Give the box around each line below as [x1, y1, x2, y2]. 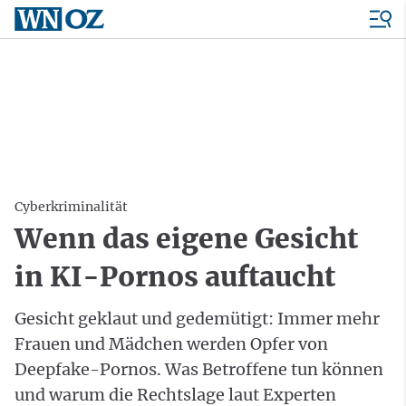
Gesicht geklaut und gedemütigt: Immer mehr [14, 308, 380, 329]
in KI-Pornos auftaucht [14, 259, 335, 294]
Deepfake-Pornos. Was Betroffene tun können [14, 359, 383, 380]
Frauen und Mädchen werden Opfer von [14, 333, 328, 354]
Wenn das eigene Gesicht [14, 221, 358, 256]
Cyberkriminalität [14, 198, 128, 215]
